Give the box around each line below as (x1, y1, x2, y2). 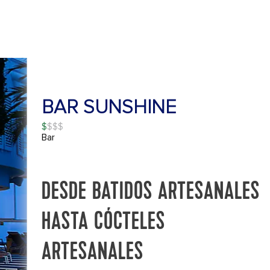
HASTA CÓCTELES (41, 210, 165, 236)
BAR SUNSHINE (41, 96, 176, 119)
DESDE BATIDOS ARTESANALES (41, 180, 260, 206)
